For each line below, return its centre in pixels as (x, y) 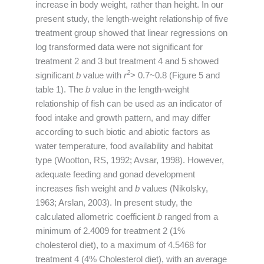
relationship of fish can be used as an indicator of (128, 103)
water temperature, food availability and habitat (124, 146)
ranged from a (190, 217)
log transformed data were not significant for (119, 47)
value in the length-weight (141, 89)
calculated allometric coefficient (96, 217)
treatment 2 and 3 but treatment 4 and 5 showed (127, 61)
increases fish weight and (85, 188)
